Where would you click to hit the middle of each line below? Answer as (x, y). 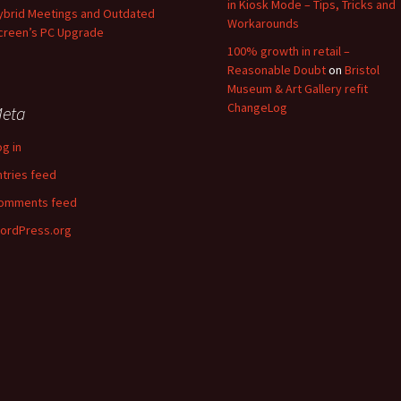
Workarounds (263, 23)
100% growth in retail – (289, 51)
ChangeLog (257, 107)
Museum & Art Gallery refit (298, 89)
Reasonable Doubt (277, 70)
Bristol (362, 70)
